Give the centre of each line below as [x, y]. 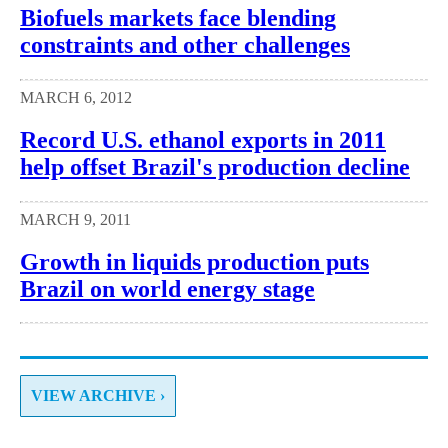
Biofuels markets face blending [178, 17]
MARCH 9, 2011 [75, 219]
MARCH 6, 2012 [76, 97]
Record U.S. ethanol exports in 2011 [203, 139]
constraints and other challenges [185, 44]
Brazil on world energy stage [167, 288]
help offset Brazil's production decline [215, 166]
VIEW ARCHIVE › [98, 396]
